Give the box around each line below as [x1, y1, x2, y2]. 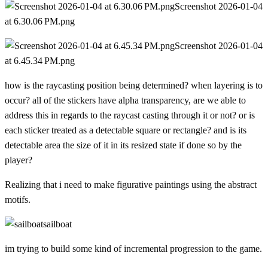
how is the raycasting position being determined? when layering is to [5, 80, 263, 91]
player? [5, 155, 32, 166]
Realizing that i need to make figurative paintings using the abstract [5, 179, 257, 190]
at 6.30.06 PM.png [5, 16, 75, 27]
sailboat [43, 219, 72, 230]
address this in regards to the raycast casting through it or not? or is [5, 110, 255, 121]
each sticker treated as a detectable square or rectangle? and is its [5, 125, 246, 136]
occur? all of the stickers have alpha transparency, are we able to [5, 95, 246, 106]
